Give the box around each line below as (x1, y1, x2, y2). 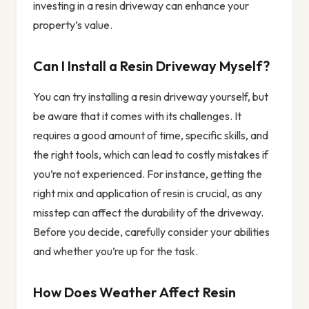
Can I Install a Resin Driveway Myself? (33, 57, 270, 75)
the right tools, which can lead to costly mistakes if (33, 148, 268, 162)
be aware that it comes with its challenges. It (33, 109, 241, 123)
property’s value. (33, 18, 112, 32)
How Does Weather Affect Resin (33, 283, 236, 301)
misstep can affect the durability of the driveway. (33, 206, 263, 220)
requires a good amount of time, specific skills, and (33, 128, 268, 143)
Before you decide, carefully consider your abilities (33, 225, 270, 239)
